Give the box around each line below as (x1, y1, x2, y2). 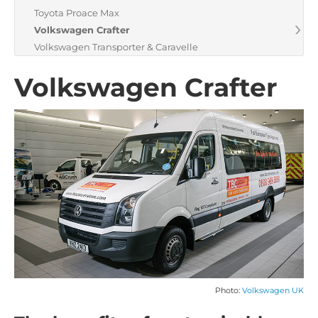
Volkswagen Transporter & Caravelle (34, 41, 198, 53)
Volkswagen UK (242, 286, 304, 296)
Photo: (215, 286, 242, 296)
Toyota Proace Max (34, 7, 119, 18)
